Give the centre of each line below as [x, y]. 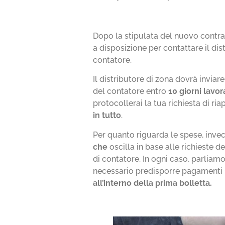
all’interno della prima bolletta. [153, 183]
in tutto [107, 116]
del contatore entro [131, 91]
